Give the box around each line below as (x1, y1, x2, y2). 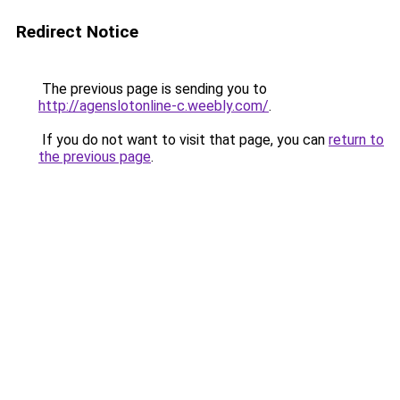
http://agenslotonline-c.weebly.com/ (38, 97, 269, 114)
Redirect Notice (16, 21, 138, 42)
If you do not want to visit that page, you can (38, 131, 329, 148)
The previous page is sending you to (38, 80, 267, 97)
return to (329, 131, 384, 148)
